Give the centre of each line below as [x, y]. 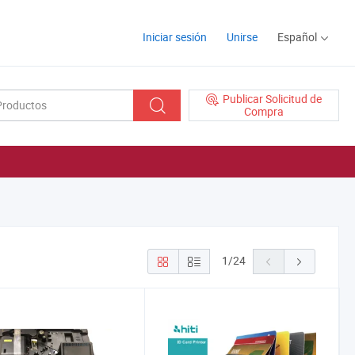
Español [297, 37]
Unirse [242, 37]
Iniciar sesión [175, 37]
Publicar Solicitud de [272, 98]
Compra [264, 112]
